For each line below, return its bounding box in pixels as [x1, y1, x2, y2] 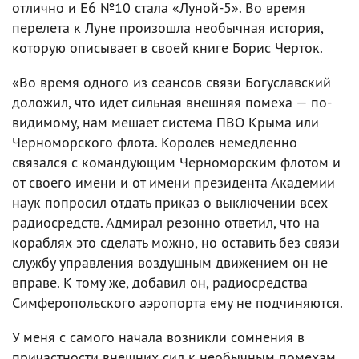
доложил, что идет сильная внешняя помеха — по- [12, 92, 332, 111]
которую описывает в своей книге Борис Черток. [12, 38, 323, 57]
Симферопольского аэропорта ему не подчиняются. [12, 292, 343, 312]
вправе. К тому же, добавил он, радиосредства [12, 272, 308, 292]
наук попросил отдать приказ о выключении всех [12, 192, 328, 212]
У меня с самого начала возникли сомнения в [12, 327, 305, 346]
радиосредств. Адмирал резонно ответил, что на [12, 212, 320, 232]
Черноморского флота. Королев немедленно [12, 132, 297, 151]
